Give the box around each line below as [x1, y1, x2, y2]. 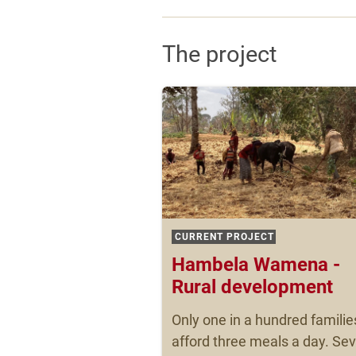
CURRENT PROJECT [175, 231, 274, 242]
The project [162, 40, 277, 68]
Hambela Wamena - [172, 253, 340, 276]
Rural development [172, 276, 333, 298]
